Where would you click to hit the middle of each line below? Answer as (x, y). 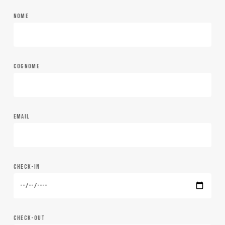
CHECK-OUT (29, 218)
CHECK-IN (27, 166)
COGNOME (26, 66)
